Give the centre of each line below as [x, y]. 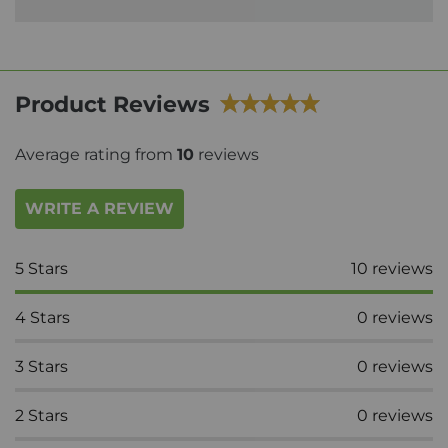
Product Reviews [112, 104]
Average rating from [96, 154]
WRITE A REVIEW [99, 208]
